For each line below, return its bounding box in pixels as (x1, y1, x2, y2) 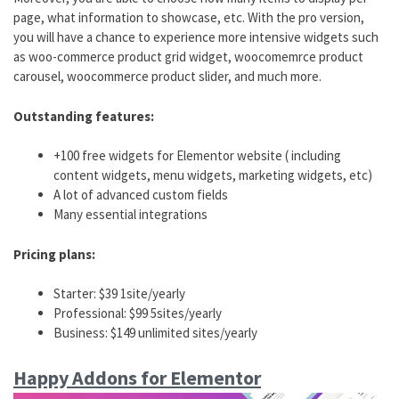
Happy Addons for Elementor (13, 364, 261, 390)
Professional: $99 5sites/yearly (53, 305, 222, 322)
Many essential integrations (53, 206, 208, 224)
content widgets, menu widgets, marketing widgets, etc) (53, 167, 372, 184)
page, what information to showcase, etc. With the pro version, (13, 9, 364, 27)
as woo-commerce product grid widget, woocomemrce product (13, 48, 363, 66)
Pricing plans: (13, 245, 95, 263)
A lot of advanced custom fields (53, 186, 228, 204)
